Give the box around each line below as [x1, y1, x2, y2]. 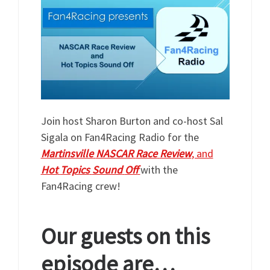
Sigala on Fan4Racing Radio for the [40, 130, 199, 145]
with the [140, 163, 178, 177]
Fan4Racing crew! [40, 179, 121, 193]
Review [159, 146, 192, 161]
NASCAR [95, 146, 133, 161]
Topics [60, 163, 90, 177]
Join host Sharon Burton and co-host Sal [40, 114, 223, 128]
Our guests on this [40, 221, 210, 250]
